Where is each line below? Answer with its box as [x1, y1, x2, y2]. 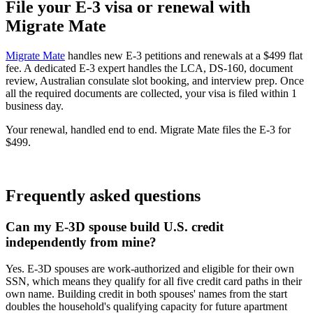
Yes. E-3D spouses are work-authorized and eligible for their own [6, 263, 294, 275]
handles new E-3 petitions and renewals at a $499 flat [65, 49, 303, 61]
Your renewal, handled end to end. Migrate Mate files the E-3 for [6, 123, 291, 136]
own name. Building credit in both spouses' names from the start [6, 288, 287, 300]
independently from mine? [6, 234, 156, 249]
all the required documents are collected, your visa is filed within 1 [6, 87, 297, 99]
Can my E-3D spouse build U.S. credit [6, 219, 224, 234]
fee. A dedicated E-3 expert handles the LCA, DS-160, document [6, 61, 293, 74]
